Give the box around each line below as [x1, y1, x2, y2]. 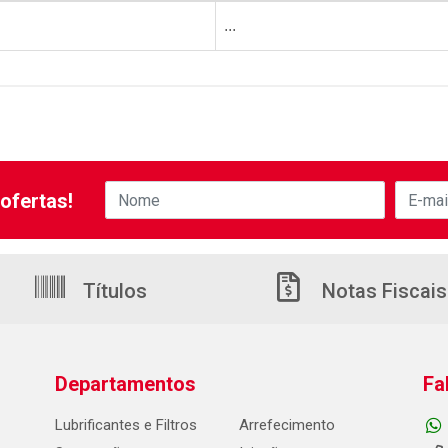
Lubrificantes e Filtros [54, 416, 197, 434]
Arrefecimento [238, 416, 335, 434]
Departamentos [54, 372, 196, 396]
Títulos [78, 279, 147, 303]
